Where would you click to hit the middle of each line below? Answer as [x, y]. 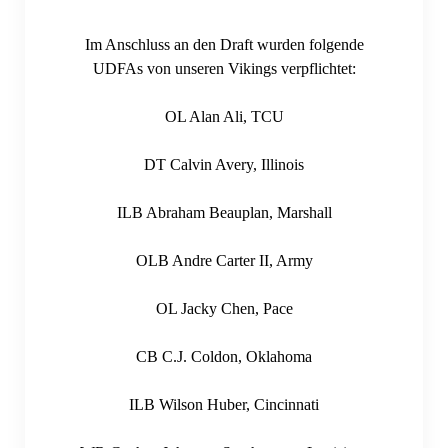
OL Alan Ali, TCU [224, 116]
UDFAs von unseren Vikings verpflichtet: [224, 68]
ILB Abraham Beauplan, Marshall [224, 212]
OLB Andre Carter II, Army [224, 260]
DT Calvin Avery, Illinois [224, 164]
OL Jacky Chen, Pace [224, 308]
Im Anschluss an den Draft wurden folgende [224, 44]
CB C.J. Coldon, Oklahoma [224, 356]
